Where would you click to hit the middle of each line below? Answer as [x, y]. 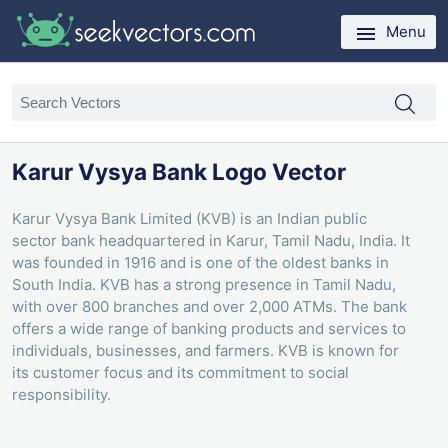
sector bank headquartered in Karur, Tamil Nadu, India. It [211, 241]
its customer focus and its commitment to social [180, 373]
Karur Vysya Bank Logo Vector [179, 171]
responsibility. [61, 395]
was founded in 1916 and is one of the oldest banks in [200, 263]
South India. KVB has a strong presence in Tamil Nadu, [204, 285]
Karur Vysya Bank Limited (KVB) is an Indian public [189, 219]
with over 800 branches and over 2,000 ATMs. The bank [209, 307]
